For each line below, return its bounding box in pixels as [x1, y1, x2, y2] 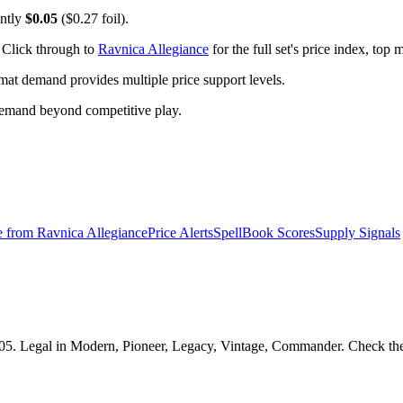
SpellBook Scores [213, 225, 315, 241]
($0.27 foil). [58, 11, 129, 27]
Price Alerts [148, 225, 213, 241]
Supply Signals [315, 225, 400, 241]
